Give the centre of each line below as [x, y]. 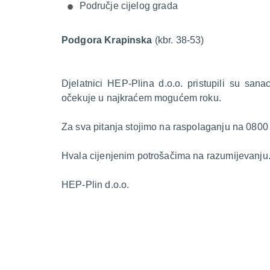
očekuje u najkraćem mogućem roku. [141, 98]
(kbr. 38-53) [178, 40]
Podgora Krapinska [107, 40]
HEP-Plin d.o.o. [96, 185]
